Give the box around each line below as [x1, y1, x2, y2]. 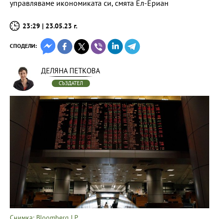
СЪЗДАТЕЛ [58, 80, 83, 87]
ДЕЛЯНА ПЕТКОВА [41, 66, 100, 75]
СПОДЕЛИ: [10, 42, 37, 49]
